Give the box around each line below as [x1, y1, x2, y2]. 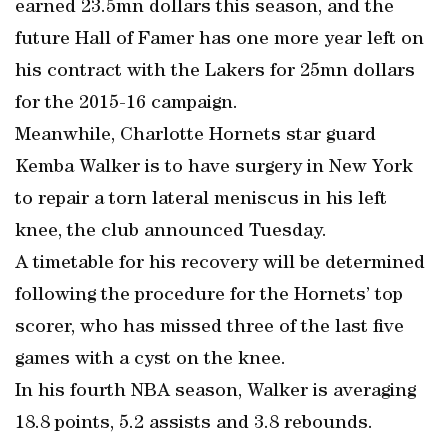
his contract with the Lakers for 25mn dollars [15, 62, 415, 82]
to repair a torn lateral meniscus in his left [15, 190, 387, 210]
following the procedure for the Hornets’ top [15, 286, 403, 306]
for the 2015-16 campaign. [15, 94, 238, 114]
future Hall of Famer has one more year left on [15, 30, 424, 50]
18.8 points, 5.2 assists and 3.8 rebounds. [15, 414, 373, 434]
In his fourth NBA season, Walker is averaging [15, 382, 416, 402]
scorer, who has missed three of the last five [15, 318, 404, 338]
